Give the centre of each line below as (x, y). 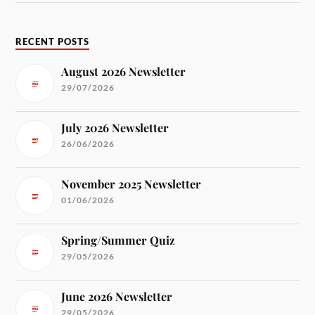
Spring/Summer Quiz (118, 240)
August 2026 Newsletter (124, 72)
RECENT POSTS (53, 42)
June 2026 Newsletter (117, 297)
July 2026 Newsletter (115, 128)
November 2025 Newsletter (131, 184)
